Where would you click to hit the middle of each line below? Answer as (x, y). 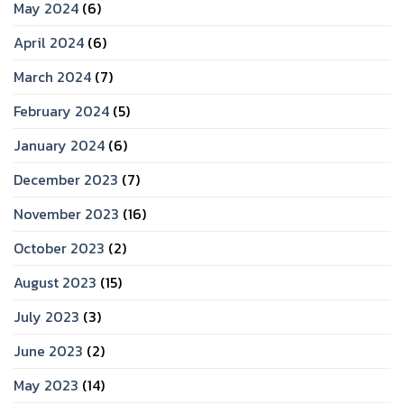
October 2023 (59, 248)
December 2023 (66, 180)
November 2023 (66, 214)
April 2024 (49, 43)
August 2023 (55, 283)
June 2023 (48, 351)
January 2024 (59, 146)
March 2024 (52, 77)
